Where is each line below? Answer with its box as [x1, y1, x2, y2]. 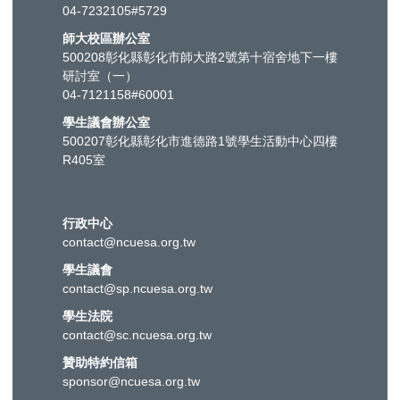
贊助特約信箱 [62, 354, 137, 370]
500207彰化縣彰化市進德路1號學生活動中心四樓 [62, 133, 337, 148]
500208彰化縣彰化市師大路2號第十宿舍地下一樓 [62, 49, 337, 64]
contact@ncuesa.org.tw [62, 234, 196, 249]
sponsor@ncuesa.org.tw [62, 373, 200, 388]
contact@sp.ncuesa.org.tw [62, 280, 212, 296]
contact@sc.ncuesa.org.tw [62, 327, 212, 342]
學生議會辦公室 [62, 114, 150, 129]
